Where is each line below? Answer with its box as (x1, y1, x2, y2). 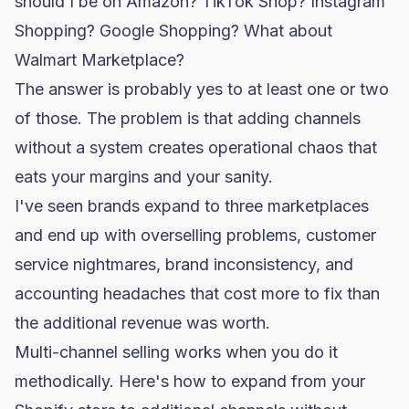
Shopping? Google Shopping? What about (15, 21, 332, 40)
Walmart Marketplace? (15, 50, 184, 69)
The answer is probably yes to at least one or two (15, 79, 389, 99)
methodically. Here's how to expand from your (15, 372, 365, 391)
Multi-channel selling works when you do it (15, 342, 338, 362)
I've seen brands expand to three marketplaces (15, 196, 369, 215)
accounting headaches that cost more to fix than (15, 284, 380, 303)
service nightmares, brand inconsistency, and (15, 255, 353, 274)
